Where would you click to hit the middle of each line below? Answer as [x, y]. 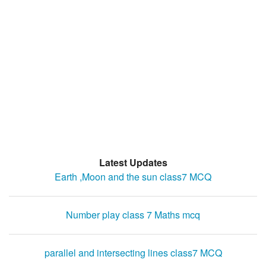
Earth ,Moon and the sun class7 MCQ [133, 177]
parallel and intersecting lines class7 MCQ [133, 253]
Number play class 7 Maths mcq [133, 215]
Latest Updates [133, 163]
